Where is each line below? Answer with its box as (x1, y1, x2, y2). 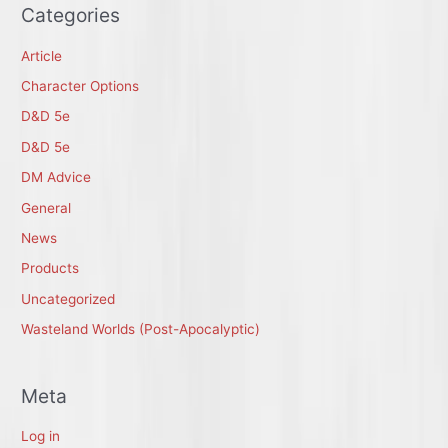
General (21, 199, 72, 216)
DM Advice (21, 169, 92, 186)
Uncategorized (21, 290, 116, 307)
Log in (21, 427, 61, 444)
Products (21, 260, 80, 277)
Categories (21, 3, 121, 28)
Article (21, 47, 63, 64)
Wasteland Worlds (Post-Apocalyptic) (21, 321, 261, 338)
